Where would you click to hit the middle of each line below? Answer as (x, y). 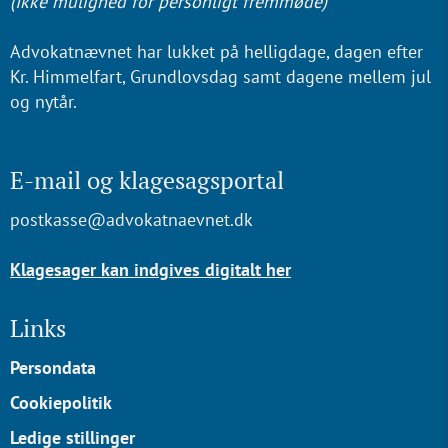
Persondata (53, 367)
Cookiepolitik (61, 402)
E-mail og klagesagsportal (147, 180)
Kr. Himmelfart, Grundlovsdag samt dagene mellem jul (220, 76)
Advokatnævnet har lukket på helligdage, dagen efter (216, 51)
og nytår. (45, 101)
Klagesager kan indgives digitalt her (150, 269)
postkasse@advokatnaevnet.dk (131, 219)
